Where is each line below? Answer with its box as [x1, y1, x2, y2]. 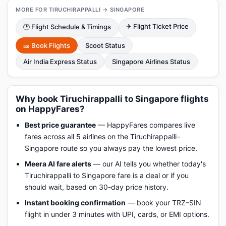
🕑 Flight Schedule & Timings [23, 23, 111, 31]
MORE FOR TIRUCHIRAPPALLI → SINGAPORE [16, 6, 144, 13]
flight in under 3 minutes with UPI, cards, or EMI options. [25, 210, 209, 218]
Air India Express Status [23, 58, 97, 66]
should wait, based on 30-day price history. [25, 183, 168, 191]
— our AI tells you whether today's [91, 159, 206, 168]
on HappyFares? [16, 104, 85, 114]
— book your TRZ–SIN [126, 198, 201, 207]
